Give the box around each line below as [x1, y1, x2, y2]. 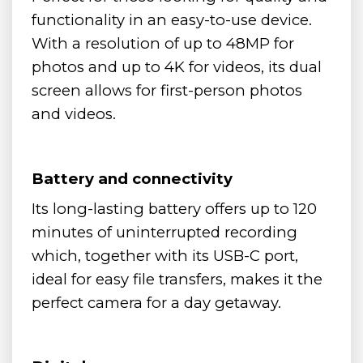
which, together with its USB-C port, [32, 246, 298, 265]
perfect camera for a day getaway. [32, 293, 281, 312]
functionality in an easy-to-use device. [32, 10, 312, 29]
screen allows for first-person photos [32, 80, 302, 100]
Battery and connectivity [32, 169, 233, 188]
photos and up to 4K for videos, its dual [32, 57, 322, 76]
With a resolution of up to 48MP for [32, 33, 294, 53]
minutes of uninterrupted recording [32, 222, 297, 241]
